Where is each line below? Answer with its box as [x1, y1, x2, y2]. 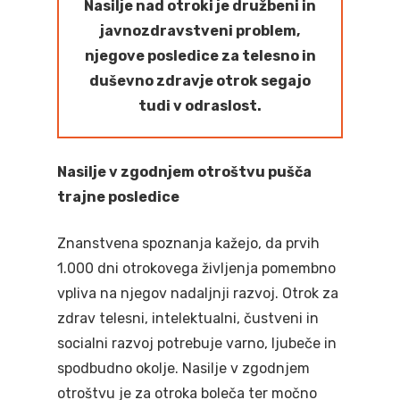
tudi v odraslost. [138, 97, 262, 114]
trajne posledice [57, 188, 179, 205]
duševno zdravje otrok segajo [89, 72, 311, 89]
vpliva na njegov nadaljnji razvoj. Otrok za [57, 285, 338, 302]
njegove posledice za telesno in [84, 47, 316, 64]
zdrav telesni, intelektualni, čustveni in [57, 310, 319, 327]
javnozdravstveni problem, [100, 22, 300, 39]
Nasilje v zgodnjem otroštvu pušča [57, 163, 312, 180]
